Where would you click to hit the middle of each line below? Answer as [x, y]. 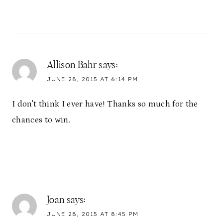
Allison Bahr [72, 65]
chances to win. [41, 120]
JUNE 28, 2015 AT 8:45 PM [93, 214]
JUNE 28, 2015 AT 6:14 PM [92, 79]
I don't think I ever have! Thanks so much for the [105, 104]
